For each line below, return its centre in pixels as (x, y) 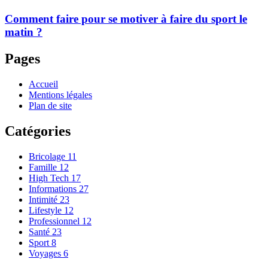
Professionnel (55, 221)
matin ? (24, 32)
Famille (44, 167)
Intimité (44, 199)
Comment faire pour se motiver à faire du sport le (126, 19)
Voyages (46, 253)
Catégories (38, 131)
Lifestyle (46, 210)
